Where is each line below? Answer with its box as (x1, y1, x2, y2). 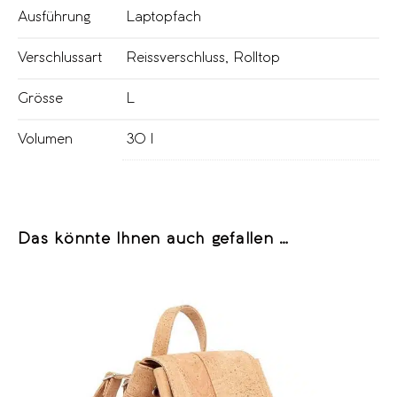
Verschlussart (18, 51, 102, 65)
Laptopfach (127, 10, 201, 24)
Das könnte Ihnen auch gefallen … (18, 231, 290, 246)
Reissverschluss (127, 51, 225, 65)
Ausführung (18, 10, 90, 24)
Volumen (18, 132, 73, 146)
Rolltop (234, 51, 280, 65)
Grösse (18, 91, 63, 105)
